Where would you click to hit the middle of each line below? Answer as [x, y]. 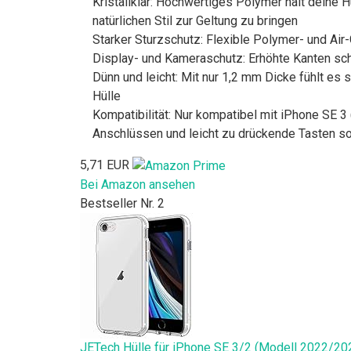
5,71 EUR [105, 165]
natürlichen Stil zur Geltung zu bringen [195, 20]
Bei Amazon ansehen [138, 184]
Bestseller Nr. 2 [122, 203]
